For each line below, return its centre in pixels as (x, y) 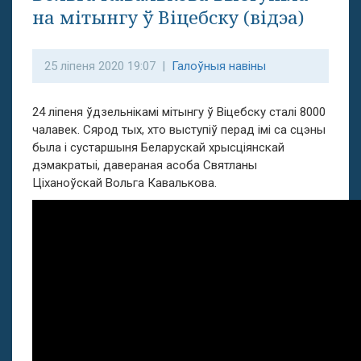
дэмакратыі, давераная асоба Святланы (145, 165)
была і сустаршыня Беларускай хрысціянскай (158, 147)
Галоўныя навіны (219, 66)
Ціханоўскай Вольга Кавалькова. (124, 183)
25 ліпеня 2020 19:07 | (108, 66)
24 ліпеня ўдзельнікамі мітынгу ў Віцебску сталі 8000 (179, 112)
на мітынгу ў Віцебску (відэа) (168, 17)
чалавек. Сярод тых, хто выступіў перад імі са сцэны (179, 130)
